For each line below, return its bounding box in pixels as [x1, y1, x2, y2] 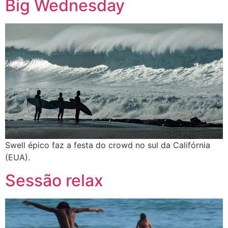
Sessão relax [5, 170, 103, 190]
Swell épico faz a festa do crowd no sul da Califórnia [5, 140, 210, 151]
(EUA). [5, 152, 30, 163]
